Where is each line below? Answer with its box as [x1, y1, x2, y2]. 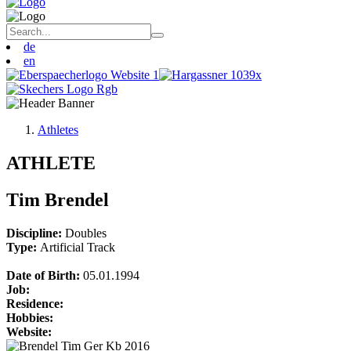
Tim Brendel [6, 189, 114, 210]
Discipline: [6, 226, 65, 240]
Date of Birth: [6, 268, 83, 282]
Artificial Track [40, 240, 115, 254]
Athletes [38, 123, 78, 136]
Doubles [65, 226, 107, 240]
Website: [6, 324, 52, 338]
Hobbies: [6, 310, 53, 324]
